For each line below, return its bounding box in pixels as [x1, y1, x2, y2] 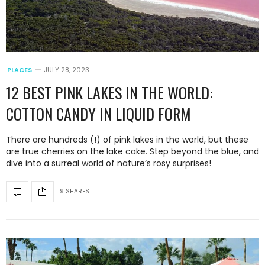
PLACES [7, 64, 32, 75]
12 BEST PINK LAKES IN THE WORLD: [6, 80, 213, 104]
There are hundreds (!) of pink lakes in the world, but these [6, 133, 248, 146]
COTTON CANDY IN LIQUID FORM [6, 102, 191, 125]
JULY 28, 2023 [44, 64, 89, 75]
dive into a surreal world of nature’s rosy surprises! [6, 157, 211, 169]
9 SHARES [60, 187, 89, 196]
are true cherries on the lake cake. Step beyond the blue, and [6, 145, 259, 157]
